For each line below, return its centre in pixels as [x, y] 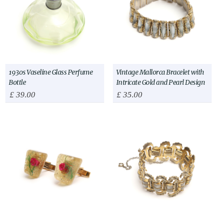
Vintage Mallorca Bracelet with [160, 72]
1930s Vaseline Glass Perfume [51, 72]
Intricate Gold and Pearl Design [161, 82]
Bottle [17, 82]
